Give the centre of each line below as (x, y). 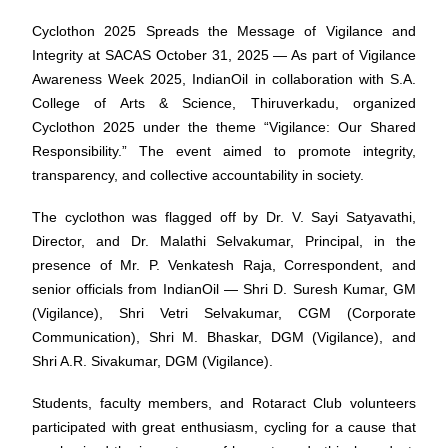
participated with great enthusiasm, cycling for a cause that (224, 427)
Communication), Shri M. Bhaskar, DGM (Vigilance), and (224, 337)
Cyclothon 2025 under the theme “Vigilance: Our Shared (224, 127)
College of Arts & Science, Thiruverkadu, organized (224, 103)
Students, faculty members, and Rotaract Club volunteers (224, 403)
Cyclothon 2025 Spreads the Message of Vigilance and (224, 31)
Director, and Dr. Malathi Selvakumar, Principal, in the (224, 241)
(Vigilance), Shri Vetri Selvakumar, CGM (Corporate (224, 313)
